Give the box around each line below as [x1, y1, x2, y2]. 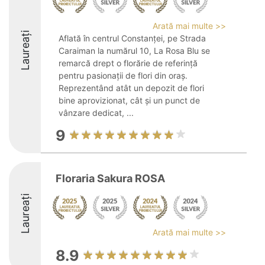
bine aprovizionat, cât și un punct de [59, 95, 200, 105]
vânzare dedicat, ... [59, 108, 134, 118]
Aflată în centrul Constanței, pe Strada [59, 33, 206, 43]
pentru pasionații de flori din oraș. [59, 70, 188, 80]
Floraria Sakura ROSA [56, 172, 165, 185]
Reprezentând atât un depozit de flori [59, 83, 204, 93]
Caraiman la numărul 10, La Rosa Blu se [59, 46, 210, 56]
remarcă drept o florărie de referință [59, 58, 198, 68]
